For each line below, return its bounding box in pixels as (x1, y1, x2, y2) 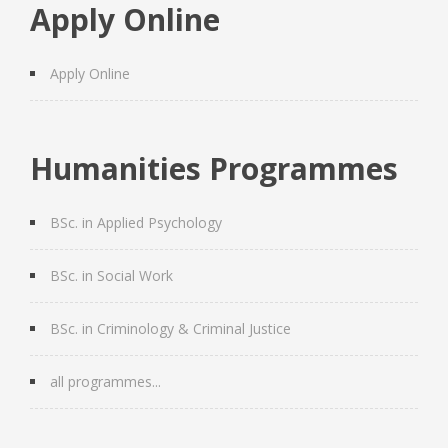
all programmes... (50, 371, 161, 391)
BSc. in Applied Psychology (50, 212, 222, 232)
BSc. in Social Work (50, 265, 173, 285)
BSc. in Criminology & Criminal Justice (50, 318, 291, 338)
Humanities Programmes (30, 147, 398, 189)
